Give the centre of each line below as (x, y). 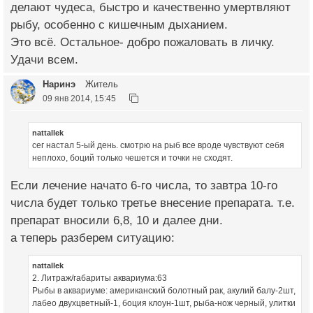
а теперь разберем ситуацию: (93, 238)
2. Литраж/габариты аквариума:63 (100, 278)
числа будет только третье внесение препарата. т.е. (153, 203)
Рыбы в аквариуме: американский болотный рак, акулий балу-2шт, (164, 291)
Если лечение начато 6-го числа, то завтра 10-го (144, 186)
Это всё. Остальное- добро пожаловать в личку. (143, 42)
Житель (100, 84)
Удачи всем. (44, 59)
